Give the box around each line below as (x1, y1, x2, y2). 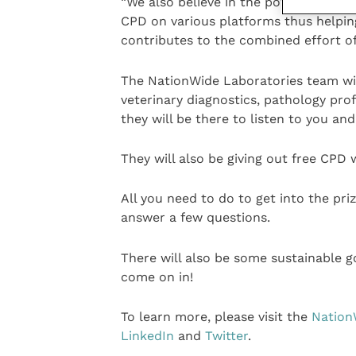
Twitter (204, 328, 248, 344)
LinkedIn (120, 328, 174, 344)
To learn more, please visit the (120, 309, 311, 325)
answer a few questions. (120, 210, 270, 226)
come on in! (120, 269, 193, 284)
